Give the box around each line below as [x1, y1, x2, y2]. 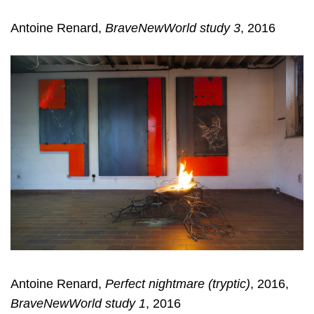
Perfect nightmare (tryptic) [105, 276, 250, 291]
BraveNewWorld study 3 [105, 20, 240, 35]
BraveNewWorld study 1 [11, 296, 146, 310]
